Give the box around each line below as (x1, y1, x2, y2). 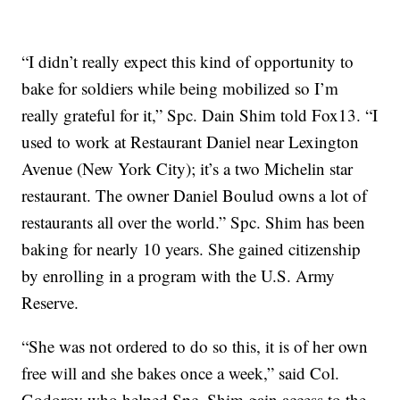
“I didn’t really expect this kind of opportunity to (21, 49, 354, 72)
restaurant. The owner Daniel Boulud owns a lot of (21, 183, 368, 206)
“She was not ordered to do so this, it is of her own (21, 334, 369, 357)
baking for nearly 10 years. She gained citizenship (21, 237, 362, 260)
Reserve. (21, 290, 79, 313)
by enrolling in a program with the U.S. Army (21, 263, 336, 287)
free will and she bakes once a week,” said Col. (21, 361, 340, 384)
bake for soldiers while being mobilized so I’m (21, 76, 339, 99)
